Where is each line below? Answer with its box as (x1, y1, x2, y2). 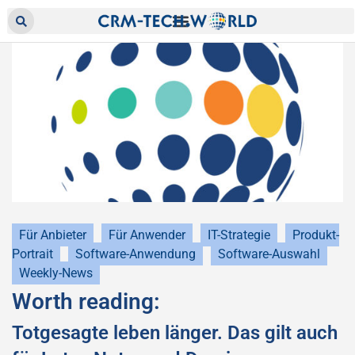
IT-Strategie (208, 227, 270, 242)
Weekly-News (19, 265, 93, 281)
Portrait (12, 246, 53, 261)
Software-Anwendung (75, 246, 196, 261)
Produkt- (292, 227, 339, 242)
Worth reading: (12, 288, 160, 315)
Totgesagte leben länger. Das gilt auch (12, 322, 338, 344)
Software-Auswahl (218, 246, 320, 261)
